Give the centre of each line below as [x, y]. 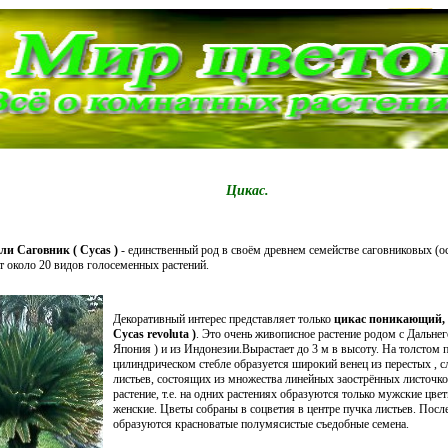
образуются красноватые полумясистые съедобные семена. [261, 424]
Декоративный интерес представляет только [223, 319]
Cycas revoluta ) [154, 334]
